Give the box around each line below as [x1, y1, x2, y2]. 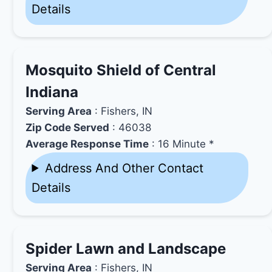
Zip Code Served [25, 121, 110, 134]
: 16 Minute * [149, 137, 215, 150]
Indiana [25, 83, 79, 101]
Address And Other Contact [44, 160, 203, 175]
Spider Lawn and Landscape [25, 239, 226, 257]
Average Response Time [25, 137, 149, 150]
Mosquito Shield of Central [25, 61, 217, 79]
